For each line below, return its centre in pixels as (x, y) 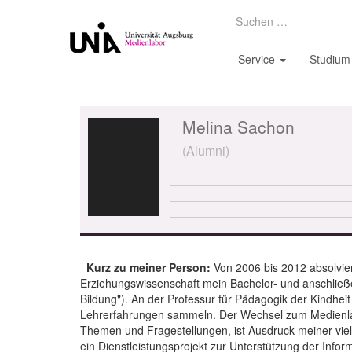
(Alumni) (205, 150)
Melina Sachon (238, 126)
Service (258, 59)
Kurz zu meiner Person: (150, 267)
